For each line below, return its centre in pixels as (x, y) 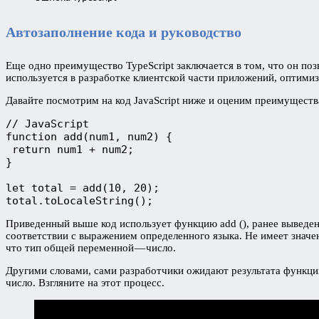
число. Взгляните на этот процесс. (85, 282)
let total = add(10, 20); (83, 188)
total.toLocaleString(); (79, 200)
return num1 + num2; (70, 149)
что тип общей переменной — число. (91, 247)
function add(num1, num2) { (89, 136)
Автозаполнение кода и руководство (124, 32)
